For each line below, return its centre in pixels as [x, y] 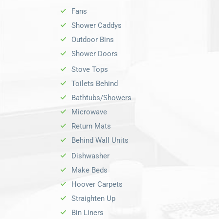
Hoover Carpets [97, 185]
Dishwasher [90, 156]
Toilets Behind [95, 84]
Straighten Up [93, 199]
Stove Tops [90, 70]
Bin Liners [88, 213]
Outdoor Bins [93, 40]
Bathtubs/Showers [101, 98]
